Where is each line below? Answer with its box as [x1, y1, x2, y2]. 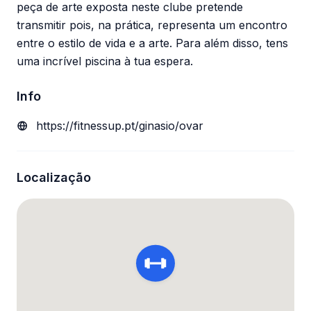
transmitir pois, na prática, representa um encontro [17, 18, 287, 32]
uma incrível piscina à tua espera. [17, 54, 193, 68]
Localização [17, 170, 91, 185]
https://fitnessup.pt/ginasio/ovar [36, 119, 203, 133]
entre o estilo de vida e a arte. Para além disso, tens [17, 36, 288, 50]
